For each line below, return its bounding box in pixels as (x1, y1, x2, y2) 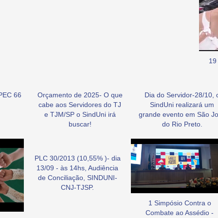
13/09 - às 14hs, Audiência (36, 163, 118, 172)
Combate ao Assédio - (145, 209, 214, 217)
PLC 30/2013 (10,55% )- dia (34, 154, 121, 162)
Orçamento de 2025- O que (37, 91, 123, 99)
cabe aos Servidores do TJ (38, 100, 121, 109)
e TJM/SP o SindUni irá (44, 110, 116, 118)
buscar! (68, 120, 91, 128)
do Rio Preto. (162, 120, 202, 128)
